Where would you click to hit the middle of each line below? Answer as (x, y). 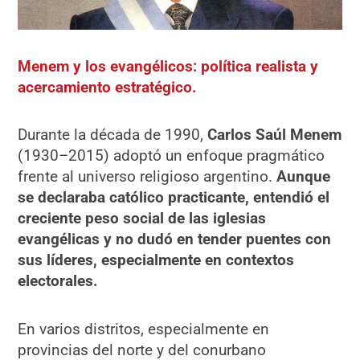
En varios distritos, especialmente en (144, 329)
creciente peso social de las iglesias (142, 219)
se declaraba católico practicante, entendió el (174, 198)
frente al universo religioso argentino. (147, 177)
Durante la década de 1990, (113, 135)
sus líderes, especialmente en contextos (156, 260)
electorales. (58, 281)
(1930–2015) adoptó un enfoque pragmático (172, 156)
